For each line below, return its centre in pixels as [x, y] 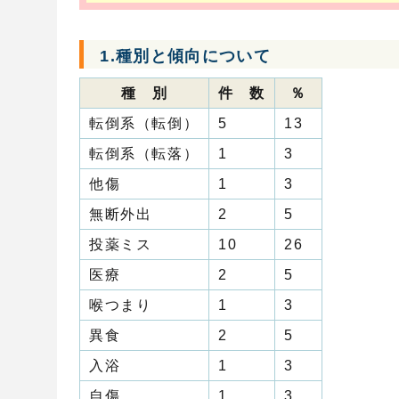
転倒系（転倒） [144, 124]
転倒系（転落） [144, 154]
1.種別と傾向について [186, 56]
